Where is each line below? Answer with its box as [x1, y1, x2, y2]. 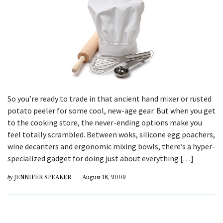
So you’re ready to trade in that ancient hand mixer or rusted [7, 93, 212, 104]
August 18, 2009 [82, 174, 126, 181]
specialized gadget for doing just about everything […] [7, 153, 194, 163]
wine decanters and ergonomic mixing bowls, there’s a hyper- [7, 141, 215, 151]
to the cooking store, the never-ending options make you [7, 117, 202, 127]
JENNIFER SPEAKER [14, 174, 71, 181]
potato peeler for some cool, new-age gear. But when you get [7, 105, 216, 115]
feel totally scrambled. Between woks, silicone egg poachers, [7, 129, 215, 139]
